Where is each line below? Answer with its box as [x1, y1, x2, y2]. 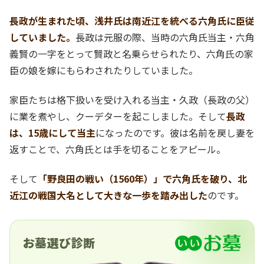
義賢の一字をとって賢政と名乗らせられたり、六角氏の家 [9, 46, 253, 61]
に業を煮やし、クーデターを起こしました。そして [9, 108, 226, 123]
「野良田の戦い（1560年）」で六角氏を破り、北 [38, 171, 247, 186]
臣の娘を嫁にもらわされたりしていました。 [9, 62, 198, 77]
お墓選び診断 [23, 234, 95, 252]
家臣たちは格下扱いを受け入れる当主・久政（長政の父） [9, 92, 255, 107]
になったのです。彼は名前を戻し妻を [95, 125, 255, 140]
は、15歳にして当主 [9, 125, 95, 140]
